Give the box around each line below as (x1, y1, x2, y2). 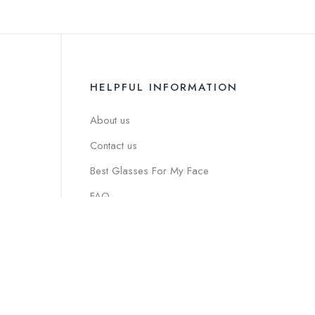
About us (90, 112, 130, 128)
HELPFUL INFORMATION (90, 79, 238, 95)
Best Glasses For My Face (90, 163, 209, 179)
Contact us (90, 138, 137, 153)
